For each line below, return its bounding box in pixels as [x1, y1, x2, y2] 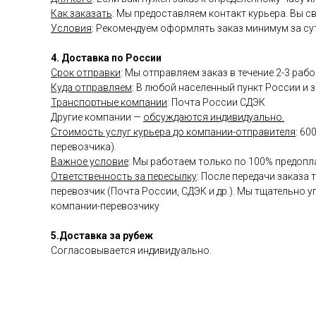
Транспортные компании [51, 97, 167, 108]
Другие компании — [51, 111, 143, 123]
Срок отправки [51, 67, 121, 78]
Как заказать [51, 8, 112, 19]
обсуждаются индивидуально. [143, 111, 284, 123]
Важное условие [51, 156, 128, 167]
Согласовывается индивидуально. [51, 245, 212, 256]
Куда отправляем [51, 82, 132, 93]
